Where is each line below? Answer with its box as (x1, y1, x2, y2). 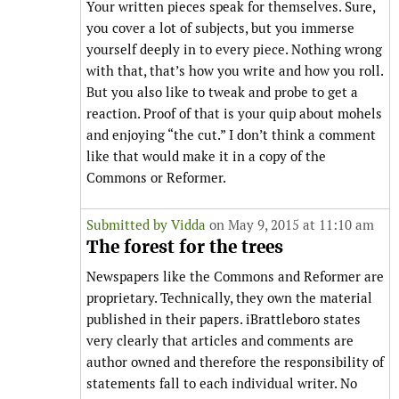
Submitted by (86, 216, 171, 234)
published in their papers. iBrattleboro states (86, 311, 361, 329)
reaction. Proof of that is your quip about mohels (86, 105, 382, 123)
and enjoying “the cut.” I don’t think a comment (86, 126, 376, 144)
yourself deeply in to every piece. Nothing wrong (86, 41, 382, 59)
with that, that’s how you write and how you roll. (86, 62, 383, 80)
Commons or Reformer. (86, 169, 226, 187)
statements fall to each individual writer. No (86, 375, 357, 393)
